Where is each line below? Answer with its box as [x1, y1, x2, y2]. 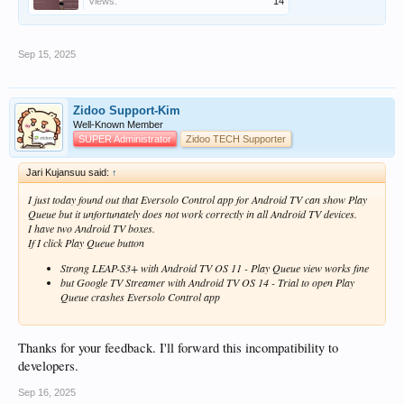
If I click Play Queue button [28, 235, 144, 251]
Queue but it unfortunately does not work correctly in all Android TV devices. [28, 207, 357, 222]
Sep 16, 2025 [18, 386, 76, 398]
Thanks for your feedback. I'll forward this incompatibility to [18, 338, 338, 356]
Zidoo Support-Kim [73, 104, 180, 118]
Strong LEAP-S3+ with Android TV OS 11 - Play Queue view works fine [60, 261, 369, 276]
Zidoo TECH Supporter [186, 133, 286, 145]
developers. [18, 356, 78, 374]
